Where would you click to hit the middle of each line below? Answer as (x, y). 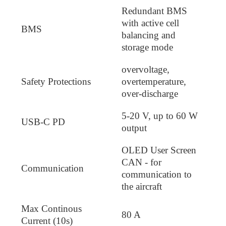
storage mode (147, 47)
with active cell (150, 23)
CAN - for (142, 162)
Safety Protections (56, 81)
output (134, 128)
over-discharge (150, 93)
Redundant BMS (154, 11)
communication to (157, 174)
